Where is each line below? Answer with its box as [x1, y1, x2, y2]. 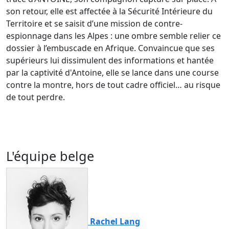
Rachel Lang [90, 215, 140, 227]
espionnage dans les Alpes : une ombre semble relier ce [6, 30, 221, 41]
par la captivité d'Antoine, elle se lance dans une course [6, 66, 219, 78]
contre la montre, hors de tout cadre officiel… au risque [6, 79, 220, 90]
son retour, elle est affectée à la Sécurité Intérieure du [6, 5, 213, 17]
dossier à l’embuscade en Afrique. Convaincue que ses [6, 42, 215, 54]
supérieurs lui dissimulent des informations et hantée [6, 54, 214, 66]
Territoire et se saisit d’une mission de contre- [6, 17, 182, 29]
